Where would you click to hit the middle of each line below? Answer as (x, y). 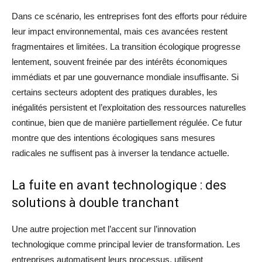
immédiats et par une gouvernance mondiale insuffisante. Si (125, 77)
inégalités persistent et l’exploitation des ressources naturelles (129, 108)
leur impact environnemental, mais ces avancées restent (120, 32)
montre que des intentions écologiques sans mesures (113, 138)
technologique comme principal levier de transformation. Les (126, 244)
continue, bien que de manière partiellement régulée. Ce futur (127, 123)
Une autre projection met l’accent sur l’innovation (104, 229)
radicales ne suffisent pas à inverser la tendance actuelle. (120, 153)
